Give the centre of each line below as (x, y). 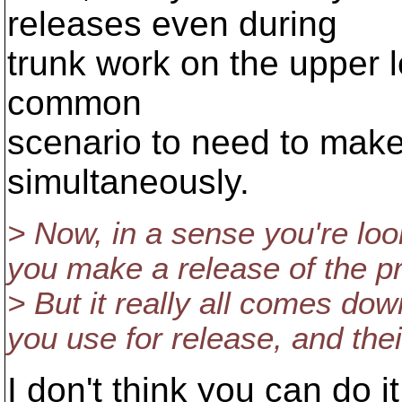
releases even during (172, 24)
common (74, 103)
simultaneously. (128, 182)
